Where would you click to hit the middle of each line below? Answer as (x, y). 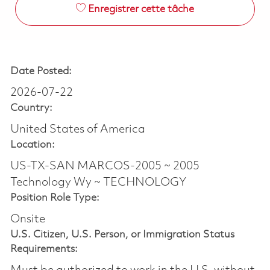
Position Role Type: (55, 198)
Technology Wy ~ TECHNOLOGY (98, 182)
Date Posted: (41, 71)
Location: (32, 145)
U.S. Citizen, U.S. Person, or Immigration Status (122, 234)
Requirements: (44, 249)
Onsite (27, 219)
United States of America (77, 129)
